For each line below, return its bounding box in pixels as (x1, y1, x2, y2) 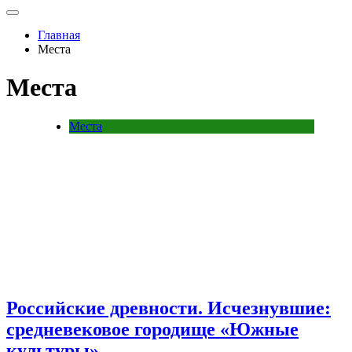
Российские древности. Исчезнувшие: (6, 297, 331, 318)
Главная (38, 28, 80, 42)
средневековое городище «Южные (6, 318, 299, 339)
